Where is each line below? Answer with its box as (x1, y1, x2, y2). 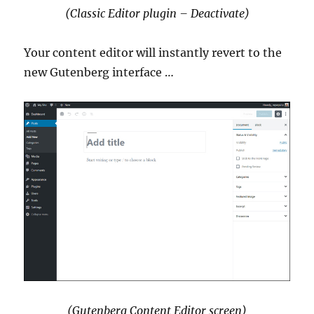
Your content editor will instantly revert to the (24, 46, 282, 60)
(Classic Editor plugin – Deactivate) (64, 6, 250, 21)
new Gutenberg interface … (24, 65, 175, 80)
